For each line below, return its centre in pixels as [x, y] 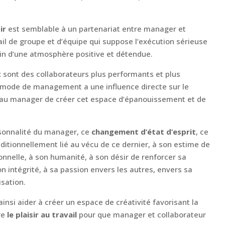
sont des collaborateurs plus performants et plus [91, 74]
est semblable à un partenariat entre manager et [97, 28]
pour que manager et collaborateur [142, 214]
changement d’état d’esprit [143, 131]
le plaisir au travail [43, 214]
